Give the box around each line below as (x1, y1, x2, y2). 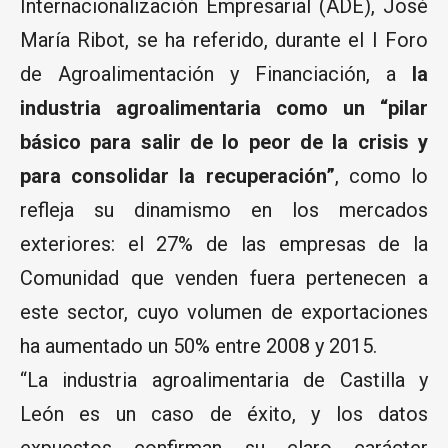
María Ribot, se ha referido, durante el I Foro (20, 27, 428, 52)
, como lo (334, 163, 429, 188)
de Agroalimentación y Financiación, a (20, 61, 396, 86)
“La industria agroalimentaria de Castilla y (20, 367, 428, 392)
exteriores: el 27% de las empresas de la (20, 231, 428, 256)
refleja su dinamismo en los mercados (20, 197, 428, 222)
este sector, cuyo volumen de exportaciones (20, 299, 428, 324)
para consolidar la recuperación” (20, 163, 335, 188)
